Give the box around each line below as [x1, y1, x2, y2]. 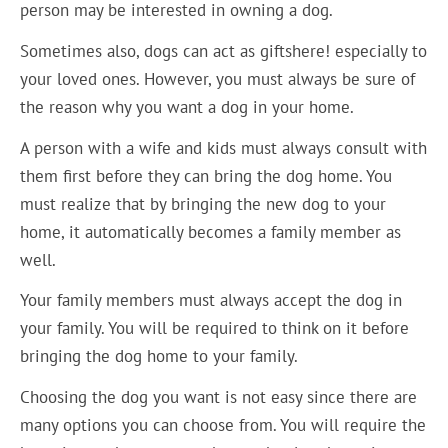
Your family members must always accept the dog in [20, 289, 403, 312]
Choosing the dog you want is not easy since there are [20, 385, 418, 408]
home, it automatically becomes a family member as [20, 220, 402, 243]
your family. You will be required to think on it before [20, 317, 410, 340]
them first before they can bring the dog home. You [20, 164, 393, 187]
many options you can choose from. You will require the [20, 413, 427, 436]
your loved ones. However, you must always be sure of [20, 68, 416, 90]
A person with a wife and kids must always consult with [20, 136, 428, 159]
